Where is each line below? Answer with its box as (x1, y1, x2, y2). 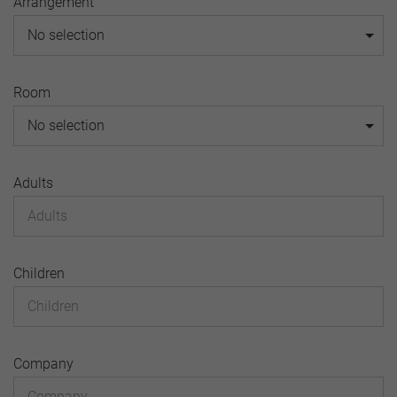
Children (13, 265, 65, 282)
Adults (13, 175, 53, 191)
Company (13, 355, 74, 372)
